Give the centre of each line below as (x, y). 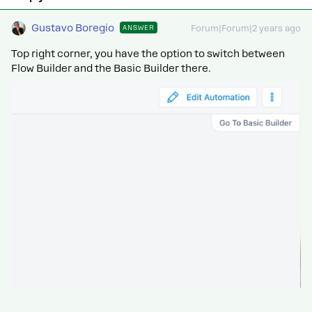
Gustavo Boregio (73, 28)
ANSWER (139, 27)
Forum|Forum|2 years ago (246, 28)
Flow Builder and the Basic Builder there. (111, 68)
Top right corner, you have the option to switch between (148, 53)
